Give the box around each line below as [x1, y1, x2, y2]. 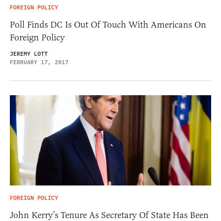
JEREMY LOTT [10, 49, 48, 58]
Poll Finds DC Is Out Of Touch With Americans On [10, 19, 206, 30]
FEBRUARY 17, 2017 [10, 58, 69, 67]
